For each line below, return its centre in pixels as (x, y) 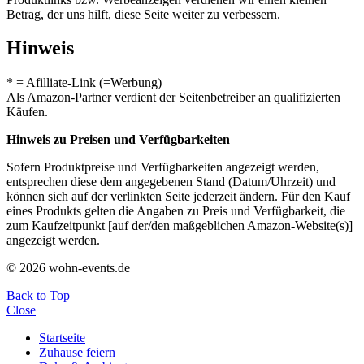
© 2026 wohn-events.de (68, 268)
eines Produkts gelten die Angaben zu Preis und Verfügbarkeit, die (176, 211)
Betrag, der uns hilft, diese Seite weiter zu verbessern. (143, 14)
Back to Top (38, 296)
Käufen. (27, 112)
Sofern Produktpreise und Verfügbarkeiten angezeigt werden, (163, 167)
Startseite (62, 338)
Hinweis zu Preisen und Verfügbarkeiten (118, 140)
